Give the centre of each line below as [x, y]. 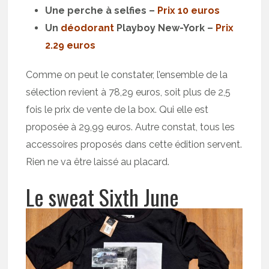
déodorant [88, 28]
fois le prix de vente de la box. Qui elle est [117, 110]
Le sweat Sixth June [103, 197]
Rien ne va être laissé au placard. [98, 162]
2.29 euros [71, 46]
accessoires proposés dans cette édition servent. [134, 145]
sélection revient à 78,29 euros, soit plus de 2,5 [128, 92]
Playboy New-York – [165, 28]
